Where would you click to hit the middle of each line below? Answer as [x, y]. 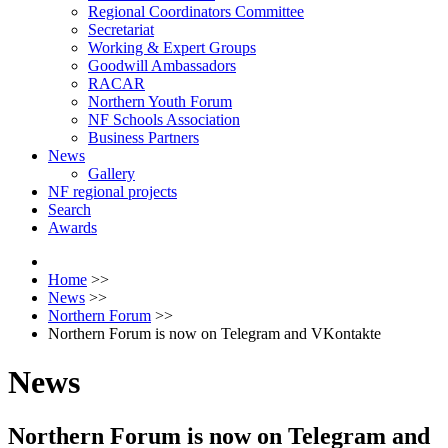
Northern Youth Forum [160, 101]
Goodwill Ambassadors [162, 65]
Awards [72, 227]
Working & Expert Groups [172, 47]
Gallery [111, 173]
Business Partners [143, 137]
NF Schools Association [164, 119]
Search [69, 209]
